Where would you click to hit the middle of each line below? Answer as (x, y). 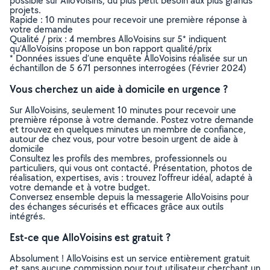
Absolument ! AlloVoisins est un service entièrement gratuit (130, 258)
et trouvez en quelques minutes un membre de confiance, (128, 129)
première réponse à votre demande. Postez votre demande (132, 120)
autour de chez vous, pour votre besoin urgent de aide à (124, 139)
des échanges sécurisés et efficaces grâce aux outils (117, 206)
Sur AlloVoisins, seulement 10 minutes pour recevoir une (123, 110)
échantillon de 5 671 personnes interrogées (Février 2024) (128, 68)
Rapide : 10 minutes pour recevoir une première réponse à (128, 20)
